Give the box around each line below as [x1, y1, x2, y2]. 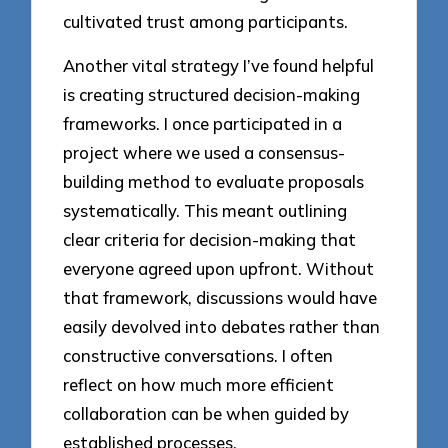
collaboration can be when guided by [63, 403, 350, 425]
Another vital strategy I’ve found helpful [63, 55, 375, 77]
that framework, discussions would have [63, 287, 378, 309]
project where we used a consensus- [63, 142, 346, 164]
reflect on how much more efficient [63, 374, 335, 396]
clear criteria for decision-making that [63, 229, 357, 251]
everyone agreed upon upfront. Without [63, 258, 375, 280]
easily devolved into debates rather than [63, 316, 381, 338]
